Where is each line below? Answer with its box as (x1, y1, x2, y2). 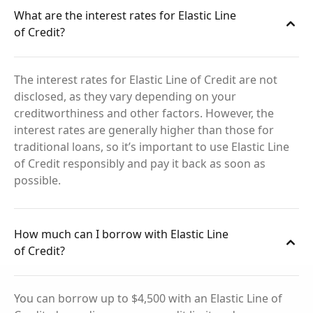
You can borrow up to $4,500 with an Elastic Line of (14, 291, 282, 306)
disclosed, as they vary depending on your (14, 89, 236, 104)
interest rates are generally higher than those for (14, 122, 274, 138)
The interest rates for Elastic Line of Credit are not (14, 72, 277, 87)
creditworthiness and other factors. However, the (14, 105, 274, 121)
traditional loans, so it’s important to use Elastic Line (14, 139, 289, 154)
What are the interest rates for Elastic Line (14, 7, 236, 23)
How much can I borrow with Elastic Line (14, 226, 228, 242)
